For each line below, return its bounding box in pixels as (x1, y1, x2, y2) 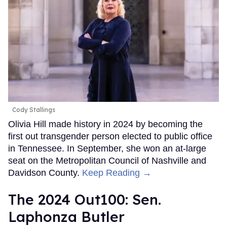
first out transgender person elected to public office (8, 131, 212, 142)
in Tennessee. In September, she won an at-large (8, 143, 206, 154)
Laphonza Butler (8, 208, 125, 226)
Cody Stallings (12, 106, 55, 114)
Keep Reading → (82, 168, 152, 178)
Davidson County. (8, 168, 82, 178)
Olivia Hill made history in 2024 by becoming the (8, 119, 203, 130)
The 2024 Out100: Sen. (8, 191, 161, 209)
